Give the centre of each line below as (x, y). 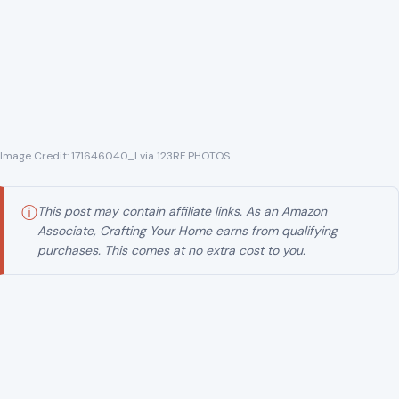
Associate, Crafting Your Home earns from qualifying (187, 231)
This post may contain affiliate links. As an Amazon (182, 212)
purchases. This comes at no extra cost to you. (171, 251)
